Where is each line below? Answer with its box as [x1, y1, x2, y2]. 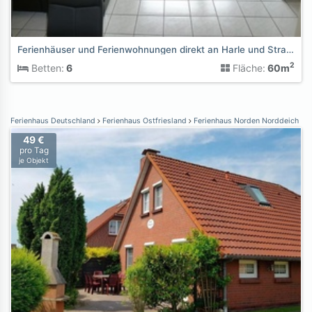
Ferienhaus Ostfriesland [100, 116, 189, 125]
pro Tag [19, 144, 49, 155]
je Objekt [19, 155, 49, 164]
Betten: [29, 61, 64, 74]
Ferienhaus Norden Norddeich [192, 116, 299, 125]
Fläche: [230, 61, 265, 74]
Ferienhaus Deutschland [10, 116, 97, 125]
